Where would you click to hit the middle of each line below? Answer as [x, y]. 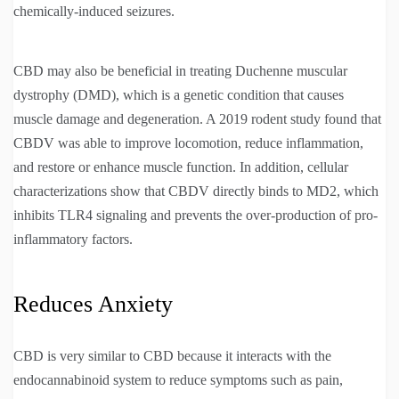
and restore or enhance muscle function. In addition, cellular [181, 167]
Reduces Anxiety [93, 305]
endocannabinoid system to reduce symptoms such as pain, [178, 380]
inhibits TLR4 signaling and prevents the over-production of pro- [195, 216]
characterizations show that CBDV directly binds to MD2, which [196, 191]
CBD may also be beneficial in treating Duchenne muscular [180, 71]
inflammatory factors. [73, 240]
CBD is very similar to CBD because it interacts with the [172, 356]
